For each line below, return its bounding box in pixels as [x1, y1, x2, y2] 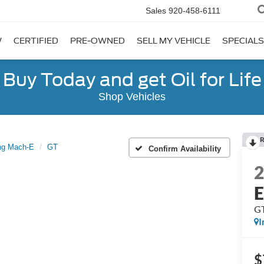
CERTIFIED [14, 36, 58, 46]
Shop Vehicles [98, 91, 166, 103]
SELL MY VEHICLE [137, 36, 210, 46]
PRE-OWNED [70, 36, 125, 46]
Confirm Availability [148, 144, 221, 153]
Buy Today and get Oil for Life [2, 69, 262, 90]
